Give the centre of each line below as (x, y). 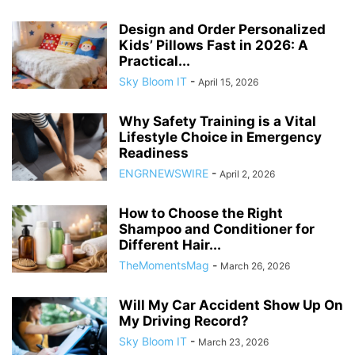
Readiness (154, 153)
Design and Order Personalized (222, 29)
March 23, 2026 (233, 342)
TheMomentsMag (164, 265)
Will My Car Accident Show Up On (231, 305)
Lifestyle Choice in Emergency (220, 137)
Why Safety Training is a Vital (218, 121)
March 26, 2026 (255, 266)
